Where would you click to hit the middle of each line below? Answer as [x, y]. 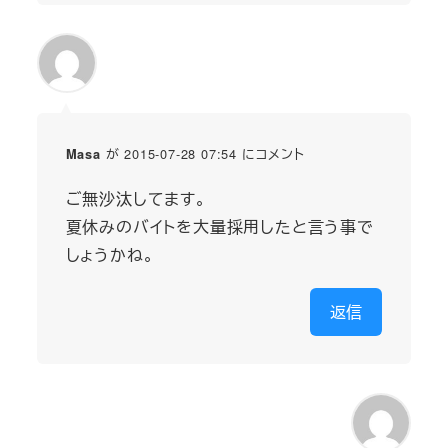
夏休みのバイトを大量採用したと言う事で [219, 227]
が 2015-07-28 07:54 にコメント [202, 154]
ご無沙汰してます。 [136, 199]
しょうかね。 [110, 255]
